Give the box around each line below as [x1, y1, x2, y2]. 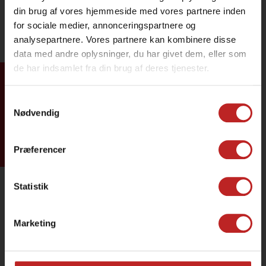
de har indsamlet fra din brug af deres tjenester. [14, 63, 210, 74]
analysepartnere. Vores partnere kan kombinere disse [14, 34, 236, 45]
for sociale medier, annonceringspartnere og [14, 20, 196, 31]
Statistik [14, 180, 48, 191]
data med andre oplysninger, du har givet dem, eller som [14, 49, 247, 59]
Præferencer [14, 144, 66, 154]
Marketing [14, 217, 56, 228]
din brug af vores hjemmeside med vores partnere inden [14, 6, 246, 17]
